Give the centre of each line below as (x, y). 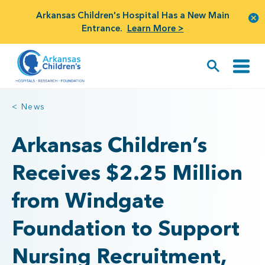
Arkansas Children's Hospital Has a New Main (132, 15)
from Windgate (88, 200)
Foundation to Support (126, 228)
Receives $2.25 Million (127, 172)
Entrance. (102, 28)
